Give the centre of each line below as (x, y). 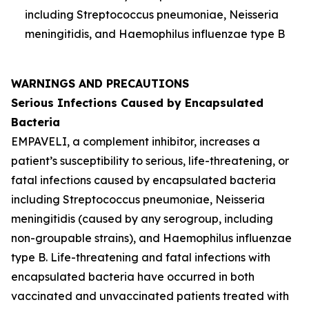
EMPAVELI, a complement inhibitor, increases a (136, 141)
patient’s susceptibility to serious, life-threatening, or (150, 161)
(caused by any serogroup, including (174, 219)
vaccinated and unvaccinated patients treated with (150, 296)
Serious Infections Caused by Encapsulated (137, 103)
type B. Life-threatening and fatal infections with (141, 257)
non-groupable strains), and (86, 238)
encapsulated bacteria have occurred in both (133, 277)
